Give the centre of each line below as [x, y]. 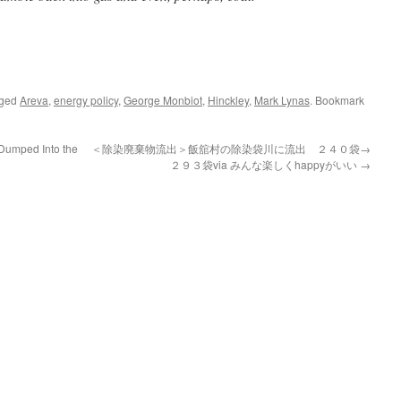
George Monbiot [163, 100]
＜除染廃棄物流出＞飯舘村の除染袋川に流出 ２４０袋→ [231, 148]
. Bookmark [337, 100]
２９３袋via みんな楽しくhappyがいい [265, 164]
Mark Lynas [282, 100]
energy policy [86, 100]
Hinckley [228, 100]
